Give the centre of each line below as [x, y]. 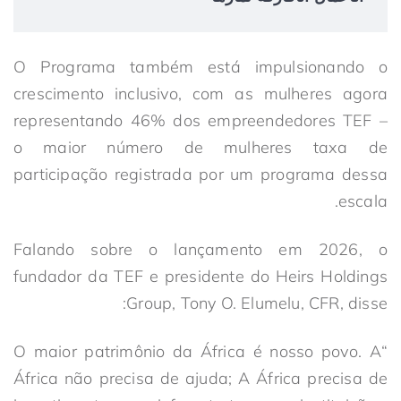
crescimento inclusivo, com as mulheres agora [200, 94]
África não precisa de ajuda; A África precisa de [200, 378]
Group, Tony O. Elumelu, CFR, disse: [257, 303]
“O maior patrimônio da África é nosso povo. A [197, 351]
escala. [363, 201]
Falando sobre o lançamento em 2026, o [200, 249]
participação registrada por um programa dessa [200, 174]
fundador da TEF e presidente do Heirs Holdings [200, 276]
